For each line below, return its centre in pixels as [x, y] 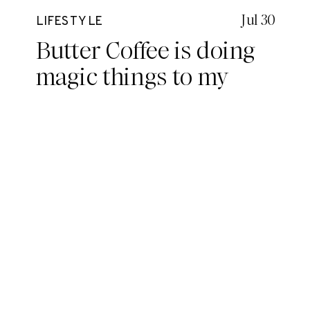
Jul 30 [258, 20]
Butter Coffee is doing [146, 51]
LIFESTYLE [69, 22]
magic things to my [132, 77]
